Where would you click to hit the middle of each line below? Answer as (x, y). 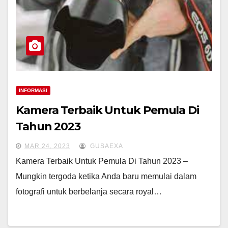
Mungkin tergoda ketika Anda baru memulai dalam (106, 176)
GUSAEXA (106, 146)
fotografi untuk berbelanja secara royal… (89, 192)
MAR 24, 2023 (47, 146)
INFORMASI (33, 90)
